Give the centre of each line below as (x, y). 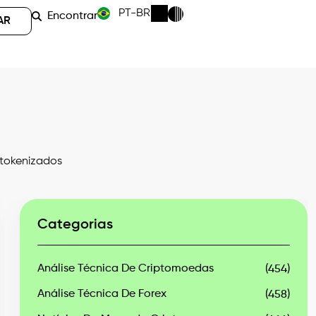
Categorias (75, 225)
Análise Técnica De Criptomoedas (126, 269)
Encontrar (73, 16)
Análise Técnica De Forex (102, 294)
